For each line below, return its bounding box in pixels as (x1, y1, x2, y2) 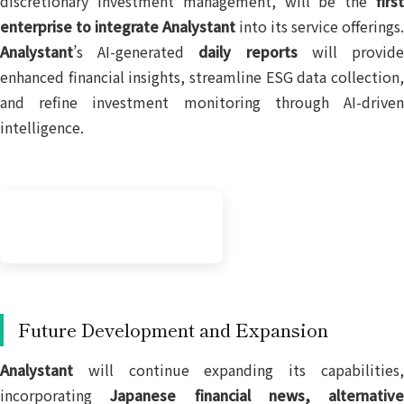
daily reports (198, 41, 298, 63)
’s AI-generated (73, 41, 199, 63)
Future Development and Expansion (18, 317, 328, 344)
